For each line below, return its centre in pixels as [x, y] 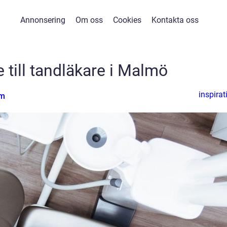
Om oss [89, 20]
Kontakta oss [175, 20]
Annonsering [43, 20]
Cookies [127, 20]
